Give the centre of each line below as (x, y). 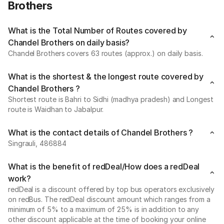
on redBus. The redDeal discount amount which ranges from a (109, 199)
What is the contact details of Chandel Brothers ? (101, 132)
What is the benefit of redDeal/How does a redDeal (104, 166)
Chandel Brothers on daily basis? (69, 42)
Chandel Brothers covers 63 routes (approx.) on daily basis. (105, 53)
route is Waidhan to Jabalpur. (56, 109)
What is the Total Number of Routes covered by (97, 30)
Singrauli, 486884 (37, 143)
